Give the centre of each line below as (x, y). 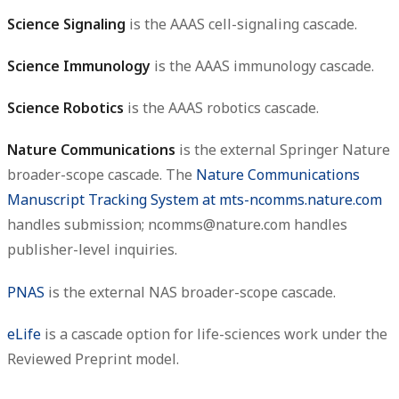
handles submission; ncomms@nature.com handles (177, 225)
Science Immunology (79, 66)
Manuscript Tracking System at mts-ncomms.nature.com (195, 200)
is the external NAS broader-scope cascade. (190, 292)
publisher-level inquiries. (92, 250)
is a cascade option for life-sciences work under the (214, 334)
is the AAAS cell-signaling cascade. (241, 24)
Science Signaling (66, 24)
